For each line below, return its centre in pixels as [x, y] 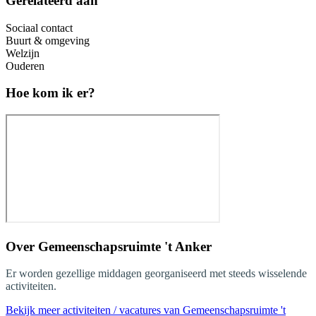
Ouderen [25, 66]
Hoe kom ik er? [50, 93]
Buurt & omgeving [48, 40]
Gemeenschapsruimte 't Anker [125, 246]
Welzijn [23, 53]
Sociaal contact [39, 28]
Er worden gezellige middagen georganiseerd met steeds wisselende [156, 274]
